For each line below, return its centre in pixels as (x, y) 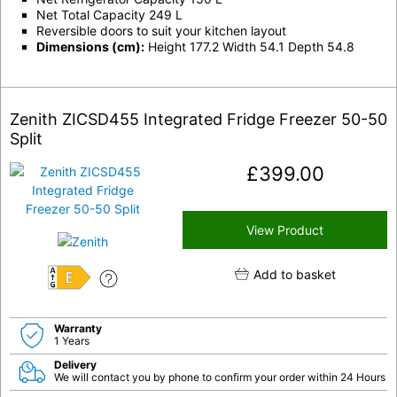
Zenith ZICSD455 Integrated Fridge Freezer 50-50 (198, 119)
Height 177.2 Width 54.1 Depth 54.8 (249, 46)
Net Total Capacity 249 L (109, 14)
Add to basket (294, 274)
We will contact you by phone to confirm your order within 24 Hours (220, 378)
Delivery (75, 365)
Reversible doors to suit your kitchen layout (161, 30)
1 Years (72, 341)
